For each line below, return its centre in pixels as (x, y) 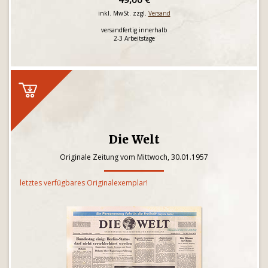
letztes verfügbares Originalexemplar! (84, 183)
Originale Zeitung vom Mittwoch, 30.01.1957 (134, 157)
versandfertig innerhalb (134, 30)
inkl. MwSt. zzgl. (123, 13)
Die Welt (134, 139)
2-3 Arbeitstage (134, 38)
